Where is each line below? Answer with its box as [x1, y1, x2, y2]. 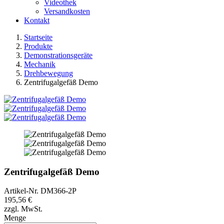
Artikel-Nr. [4, 186, 40, 195]
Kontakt [24, 16, 49, 24]
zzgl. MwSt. [4, 204, 42, 213]
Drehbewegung [24, 69, 73, 77]
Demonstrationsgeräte [24, 51, 92, 59]
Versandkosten [44, 7, 90, 15]
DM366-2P [40, 186, 76, 195]
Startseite [24, 33, 52, 41]
